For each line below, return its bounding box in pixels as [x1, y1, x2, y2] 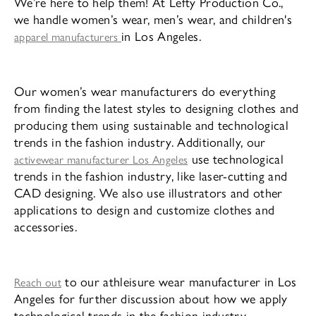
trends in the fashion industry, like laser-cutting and [14, 166, 288, 184]
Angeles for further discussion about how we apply [14, 288, 288, 307]
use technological [188, 149, 284, 167]
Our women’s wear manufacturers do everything [14, 81, 276, 99]
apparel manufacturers [14, 28, 122, 44]
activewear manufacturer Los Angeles [14, 150, 188, 167]
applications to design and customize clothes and [14, 200, 275, 218]
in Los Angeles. [121, 26, 201, 44]
